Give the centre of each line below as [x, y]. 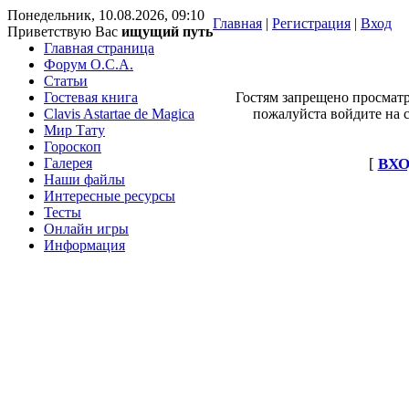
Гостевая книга [91, 97]
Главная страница [99, 48]
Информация [84, 245]
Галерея [68, 163]
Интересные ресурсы [110, 196]
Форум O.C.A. [89, 64]
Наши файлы [84, 179]
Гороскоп [73, 147]
